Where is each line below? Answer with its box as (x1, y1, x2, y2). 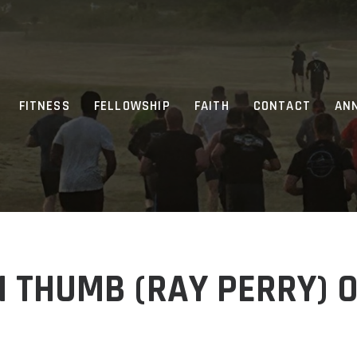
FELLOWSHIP (93, 96, 171, 115)
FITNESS (18, 96, 70, 115)
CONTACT (253, 96, 312, 115)
